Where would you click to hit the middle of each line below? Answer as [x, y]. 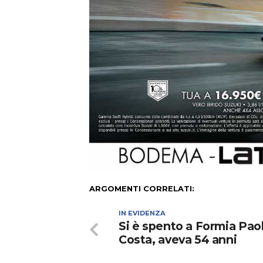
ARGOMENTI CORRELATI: [142, 189]
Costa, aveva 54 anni [178, 240]
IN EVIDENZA [142, 213]
